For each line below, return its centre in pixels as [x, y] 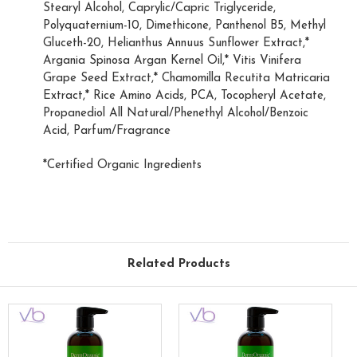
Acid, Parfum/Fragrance [107, 131]
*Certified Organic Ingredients [122, 166]
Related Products [178, 265]
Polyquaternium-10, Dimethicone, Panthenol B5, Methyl [184, 26]
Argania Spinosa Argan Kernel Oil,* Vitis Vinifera [172, 61]
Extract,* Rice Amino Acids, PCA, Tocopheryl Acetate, [184, 96]
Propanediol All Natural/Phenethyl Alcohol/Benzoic [176, 114]
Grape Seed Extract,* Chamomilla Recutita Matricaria [186, 79]
